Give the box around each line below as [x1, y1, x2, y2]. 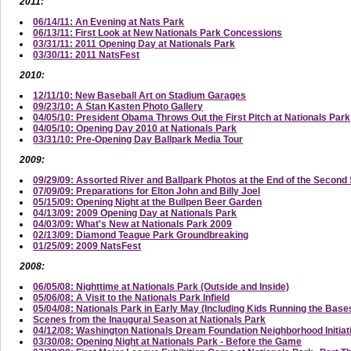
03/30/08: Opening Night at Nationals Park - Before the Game [33, 335, 302, 347]
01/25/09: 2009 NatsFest [33, 240, 142, 251]
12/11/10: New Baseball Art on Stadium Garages [33, 89, 247, 101]
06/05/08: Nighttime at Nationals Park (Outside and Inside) [33, 280, 290, 292]
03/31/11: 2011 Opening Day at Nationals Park [33, 38, 236, 49]
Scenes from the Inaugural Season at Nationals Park [33, 313, 266, 325]
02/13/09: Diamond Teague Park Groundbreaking [33, 229, 249, 241]
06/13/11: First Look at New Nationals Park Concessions [33, 27, 283, 38]
